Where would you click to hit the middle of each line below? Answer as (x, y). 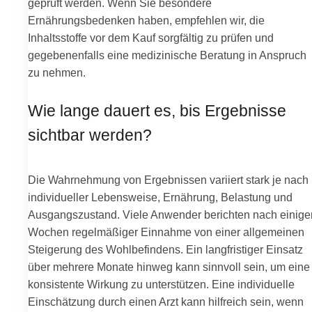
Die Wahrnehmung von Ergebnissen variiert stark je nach (168, 180)
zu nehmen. (57, 72)
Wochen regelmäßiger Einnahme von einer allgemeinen (166, 232)
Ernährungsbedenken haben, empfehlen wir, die (146, 20)
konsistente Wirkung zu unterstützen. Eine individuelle (161, 284)
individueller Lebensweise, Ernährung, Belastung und (160, 197)
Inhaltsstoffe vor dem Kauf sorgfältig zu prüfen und (151, 37)
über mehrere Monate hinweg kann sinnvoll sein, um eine (169, 267)
